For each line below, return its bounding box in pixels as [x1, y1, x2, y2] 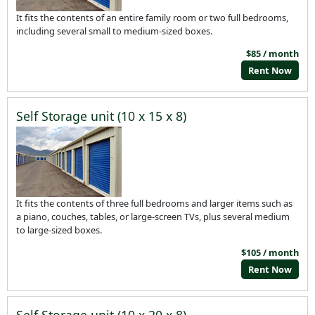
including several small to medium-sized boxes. [16, 24, 213, 37]
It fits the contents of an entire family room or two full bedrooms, [16, 11, 289, 24]
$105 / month [240, 245, 299, 259]
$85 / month [245, 46, 299, 60]
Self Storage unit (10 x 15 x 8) [16, 107, 187, 124]
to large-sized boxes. [16, 224, 103, 237]
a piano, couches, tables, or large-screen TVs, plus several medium [16, 210, 290, 224]
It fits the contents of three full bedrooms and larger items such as [16, 197, 293, 210]
